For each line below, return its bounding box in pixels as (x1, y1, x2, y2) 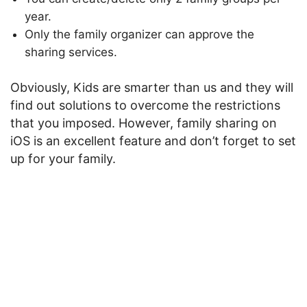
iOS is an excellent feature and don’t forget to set (10, 134, 296, 148)
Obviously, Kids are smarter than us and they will (10, 80, 293, 95)
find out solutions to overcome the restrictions (10, 98, 280, 112)
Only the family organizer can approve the (25, 27, 254, 41)
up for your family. (10, 151, 116, 166)
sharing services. (25, 45, 117, 59)
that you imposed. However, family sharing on (10, 116, 277, 130)
